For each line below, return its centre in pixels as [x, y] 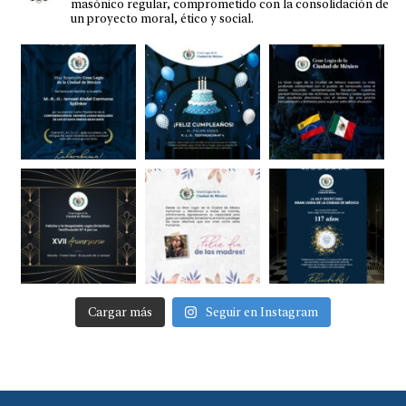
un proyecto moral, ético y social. [163, 19]
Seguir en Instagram [262, 313]
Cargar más [120, 313]
